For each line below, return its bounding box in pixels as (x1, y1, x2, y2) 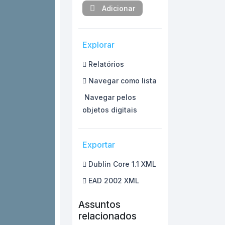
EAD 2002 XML (86, 176, 140, 185)
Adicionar (102, 4, 136, 13)
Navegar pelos (82, 93, 137, 102)
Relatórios (86, 60, 125, 69)
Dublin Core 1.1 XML (86, 160, 157, 169)
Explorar (82, 40, 115, 50)
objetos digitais (82, 105, 138, 115)
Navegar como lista (86, 76, 157, 85)
